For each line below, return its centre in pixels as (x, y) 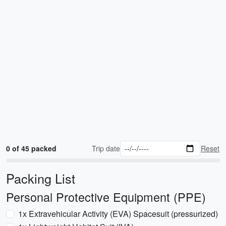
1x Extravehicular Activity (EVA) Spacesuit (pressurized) (118, 214)
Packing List (41, 178)
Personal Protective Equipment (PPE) (106, 197)
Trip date (106, 148)
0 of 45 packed (31, 148)
